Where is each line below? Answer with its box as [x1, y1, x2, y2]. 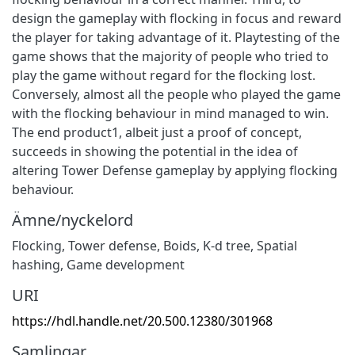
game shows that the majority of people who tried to [12, 47, 329, 65]
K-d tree [203, 236, 250, 254]
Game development [67, 255, 185, 273]
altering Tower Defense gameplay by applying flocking [12, 161, 338, 179]
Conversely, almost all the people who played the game [12, 85, 341, 103]
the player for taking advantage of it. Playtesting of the [12, 28, 340, 46]
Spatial [257, 236, 297, 254]
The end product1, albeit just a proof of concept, [12, 123, 302, 141]
